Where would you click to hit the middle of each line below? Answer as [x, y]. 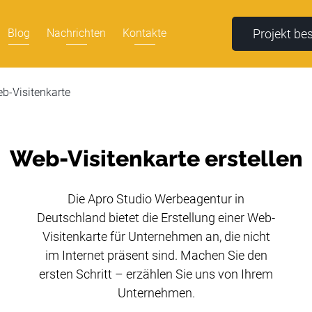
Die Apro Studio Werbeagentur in [156, 198]
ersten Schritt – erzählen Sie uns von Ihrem [156, 274]
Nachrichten [76, 33]
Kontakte [145, 33]
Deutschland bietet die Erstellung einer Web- [156, 217]
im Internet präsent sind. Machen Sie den [156, 255]
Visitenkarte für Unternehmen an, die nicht [156, 236]
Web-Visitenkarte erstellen [156, 158]
